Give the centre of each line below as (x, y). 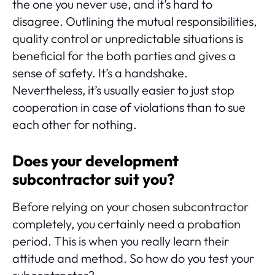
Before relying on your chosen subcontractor (130, 207)
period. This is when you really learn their (121, 241)
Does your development (95, 161)
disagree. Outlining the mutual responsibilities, (134, 21)
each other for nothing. (75, 125)
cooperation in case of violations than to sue (129, 107)
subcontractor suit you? (93, 180)
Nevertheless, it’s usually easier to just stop (123, 90)
